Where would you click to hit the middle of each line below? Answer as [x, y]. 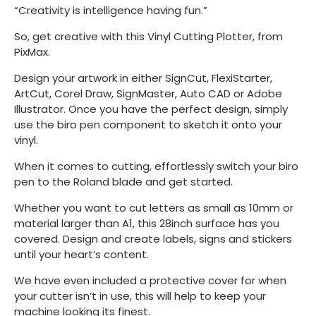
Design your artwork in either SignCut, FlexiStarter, [143, 78]
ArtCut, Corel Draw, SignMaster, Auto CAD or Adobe [148, 93]
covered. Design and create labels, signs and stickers [153, 238]
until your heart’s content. [81, 254]
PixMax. [32, 51]
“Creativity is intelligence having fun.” [111, 10]
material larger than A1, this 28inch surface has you [147, 223]
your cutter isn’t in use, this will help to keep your [140, 296]
